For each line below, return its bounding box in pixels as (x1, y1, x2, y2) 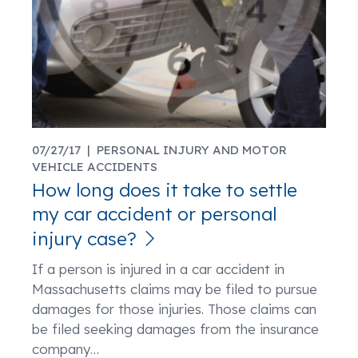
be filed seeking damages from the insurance (32, 320, 319, 337)
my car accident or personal (32, 202, 276, 225)
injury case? (32, 227, 137, 250)
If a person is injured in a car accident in (32, 261, 284, 277)
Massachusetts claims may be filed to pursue (32, 280, 317, 297)
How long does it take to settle (32, 178, 297, 201)
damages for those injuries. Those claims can (32, 300, 316, 317)
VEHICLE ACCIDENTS (32, 159, 157, 174)
